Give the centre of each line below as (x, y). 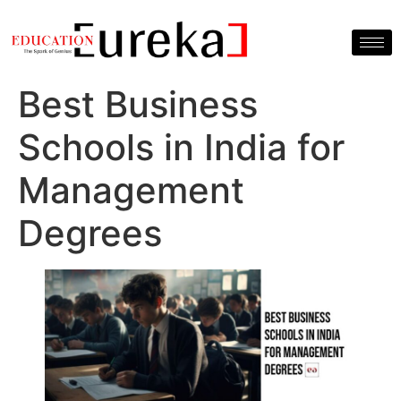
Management (131, 191)
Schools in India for (181, 148)
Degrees (90, 234)
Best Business (138, 105)
